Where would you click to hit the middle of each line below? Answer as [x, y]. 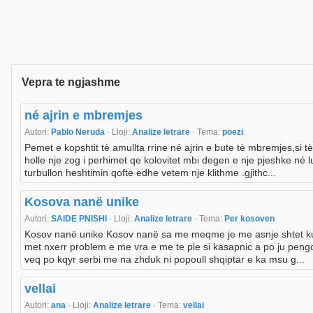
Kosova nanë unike [82, 202]
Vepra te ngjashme [71, 82]
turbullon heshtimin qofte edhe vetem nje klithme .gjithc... [150, 173]
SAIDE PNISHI [80, 219]
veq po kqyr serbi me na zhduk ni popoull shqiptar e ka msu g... [165, 260]
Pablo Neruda [79, 132]
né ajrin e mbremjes [83, 116]
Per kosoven [249, 219]
